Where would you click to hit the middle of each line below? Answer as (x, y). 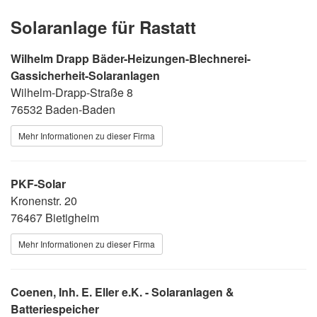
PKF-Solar (38, 183)
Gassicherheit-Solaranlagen (85, 75)
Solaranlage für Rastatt (103, 27)
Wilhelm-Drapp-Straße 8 (72, 92)
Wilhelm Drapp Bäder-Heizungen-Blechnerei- (131, 58)
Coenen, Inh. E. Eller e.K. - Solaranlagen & (122, 292)
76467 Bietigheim (55, 217)
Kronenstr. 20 (44, 200)
